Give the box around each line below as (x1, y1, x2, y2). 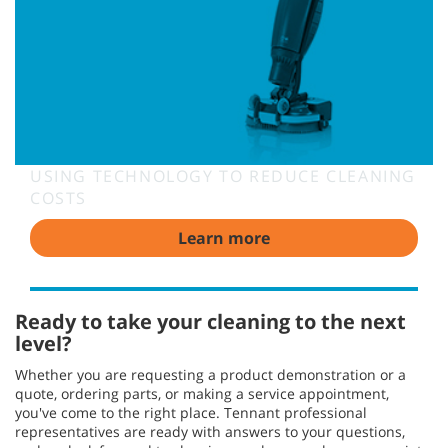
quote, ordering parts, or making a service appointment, (15, 383, 389, 403)
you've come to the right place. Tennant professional (15, 402, 367, 422)
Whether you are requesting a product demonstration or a (15, 364, 406, 384)
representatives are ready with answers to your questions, (15, 421, 405, 441)
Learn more (178, 226, 270, 249)
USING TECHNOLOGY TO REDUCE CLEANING (30, 164, 417, 187)
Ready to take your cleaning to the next (15, 307, 406, 335)
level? (15, 329, 72, 357)
